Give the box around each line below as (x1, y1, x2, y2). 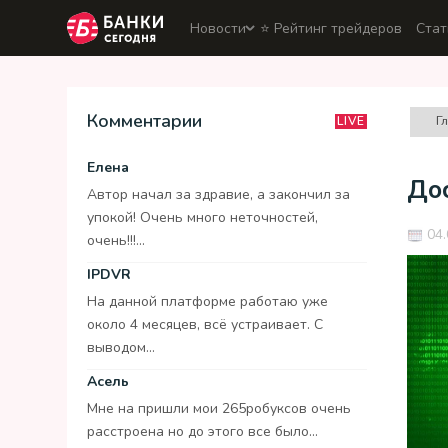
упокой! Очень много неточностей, (87, 208, 318, 227)
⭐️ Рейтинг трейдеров (260, 18, 402, 38)
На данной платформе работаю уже (87, 292, 328, 311)
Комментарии (87, 109, 202, 133)
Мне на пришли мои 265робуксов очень (87, 399, 351, 418)
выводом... (87, 338, 155, 357)
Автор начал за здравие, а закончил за (87, 185, 350, 204)
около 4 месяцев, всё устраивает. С (87, 315, 323, 334)
